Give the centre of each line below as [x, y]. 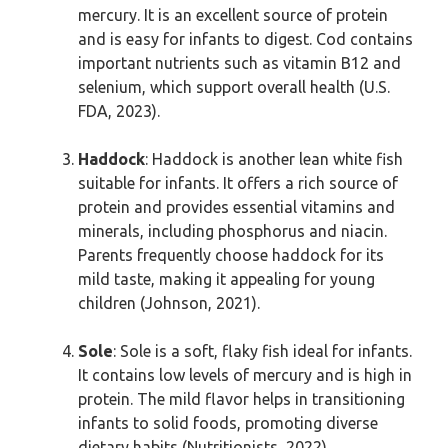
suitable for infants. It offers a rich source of [238, 183]
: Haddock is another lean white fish [274, 159]
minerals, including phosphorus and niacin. [232, 231]
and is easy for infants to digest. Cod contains [245, 39]
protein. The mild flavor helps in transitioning [241, 399]
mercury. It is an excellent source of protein [233, 15]
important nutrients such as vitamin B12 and [239, 63]
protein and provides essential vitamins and [236, 207]
